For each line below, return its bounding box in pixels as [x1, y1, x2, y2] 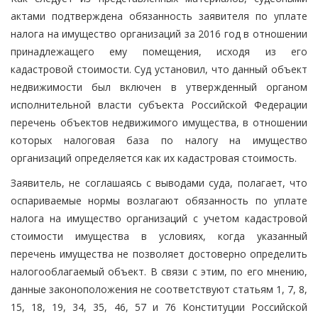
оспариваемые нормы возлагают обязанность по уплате [11, 193, 307, 207]
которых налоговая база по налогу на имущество [11, 133, 307, 147]
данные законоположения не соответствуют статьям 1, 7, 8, [11, 282, 307, 296]
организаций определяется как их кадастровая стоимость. [11, 150, 297, 165]
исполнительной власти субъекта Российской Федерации [11, 97, 307, 111]
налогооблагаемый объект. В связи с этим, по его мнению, [11, 264, 307, 278]
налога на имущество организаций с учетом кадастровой [11, 211, 307, 225]
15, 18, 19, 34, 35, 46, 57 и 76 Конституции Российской [11, 300, 307, 314]
